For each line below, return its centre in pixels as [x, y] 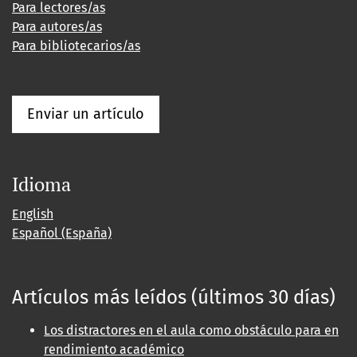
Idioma [41, 184]
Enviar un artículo [86, 114]
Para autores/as [57, 27]
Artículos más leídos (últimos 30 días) [174, 298]
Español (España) [62, 233]
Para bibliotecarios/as [76, 46]
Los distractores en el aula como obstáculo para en [191, 331]
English [33, 214]
